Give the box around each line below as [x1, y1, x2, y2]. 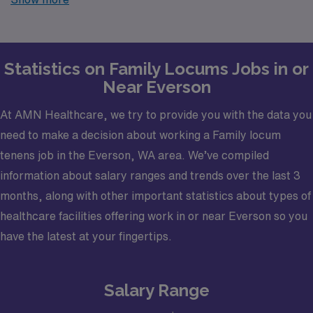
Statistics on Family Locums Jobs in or [4, 58, 309, 79]
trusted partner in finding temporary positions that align [10, 8, 299, 20]
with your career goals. [10, 28, 130, 40]
